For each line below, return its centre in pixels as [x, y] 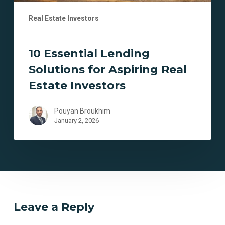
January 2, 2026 [76, 121]
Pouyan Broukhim [82, 111]
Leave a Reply [54, 207]
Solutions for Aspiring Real [107, 70]
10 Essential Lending [89, 54]
